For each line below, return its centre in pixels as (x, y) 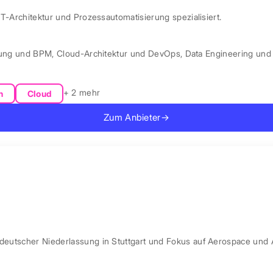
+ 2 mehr (82, 93)
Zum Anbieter (132, 118)
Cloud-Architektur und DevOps (118, 54)
